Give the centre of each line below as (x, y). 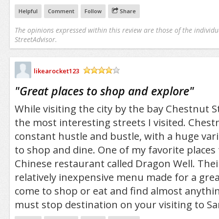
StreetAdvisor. (35, 40)
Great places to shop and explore (104, 91)
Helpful (28, 11)
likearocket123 (56, 71)
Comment (61, 11)
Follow (93, 11)
